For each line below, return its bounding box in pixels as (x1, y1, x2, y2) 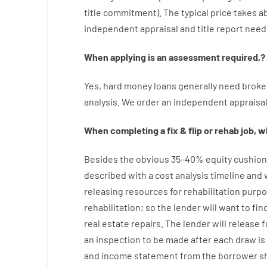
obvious (135, 153, 169, 164)
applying (110, 51, 146, 63)
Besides (83, 153, 118, 164)
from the (179, 250, 216, 261)
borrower (218, 250, 257, 261)
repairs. (131, 218, 163, 229)
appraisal (139, 23, 178, 34)
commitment (103, 7, 157, 18)
